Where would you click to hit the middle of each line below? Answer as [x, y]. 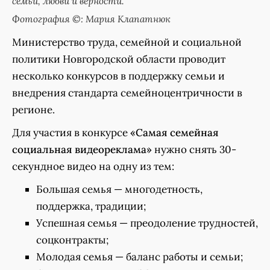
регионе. [33, 110]
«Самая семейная [174, 133]
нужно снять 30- [194, 150]
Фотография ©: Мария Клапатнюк [91, 19]
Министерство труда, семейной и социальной [127, 42]
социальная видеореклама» [82, 150]
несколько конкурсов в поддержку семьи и [118, 76]
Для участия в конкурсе [71, 133]
